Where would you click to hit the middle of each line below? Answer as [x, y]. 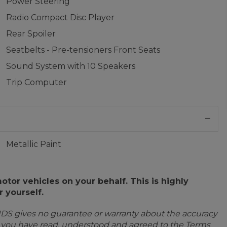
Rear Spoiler [31, 34]
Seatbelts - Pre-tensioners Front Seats [83, 50]
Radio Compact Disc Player [60, 17]
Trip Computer [36, 82]
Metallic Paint [33, 144]
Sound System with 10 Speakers [70, 66]
